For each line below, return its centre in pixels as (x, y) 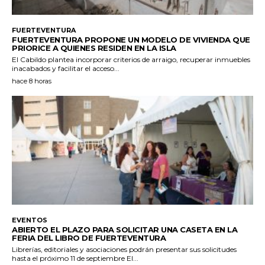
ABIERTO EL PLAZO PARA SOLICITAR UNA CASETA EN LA (125, 229)
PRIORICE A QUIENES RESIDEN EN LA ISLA (94, 48)
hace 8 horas (32, 81)
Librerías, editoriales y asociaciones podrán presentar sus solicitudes (124, 249)
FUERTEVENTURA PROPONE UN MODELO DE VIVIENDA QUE (131, 40)
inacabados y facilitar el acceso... (66, 69)
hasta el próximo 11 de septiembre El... (132, 258)
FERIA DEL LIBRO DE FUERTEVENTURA (89, 237)
